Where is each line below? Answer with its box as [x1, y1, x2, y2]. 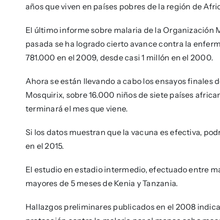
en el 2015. [25, 141, 64, 151]
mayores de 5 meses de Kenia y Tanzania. [25, 178, 178, 189]
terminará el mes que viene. [25, 104, 128, 114]
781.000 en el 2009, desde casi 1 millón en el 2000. [25, 53, 214, 63]
